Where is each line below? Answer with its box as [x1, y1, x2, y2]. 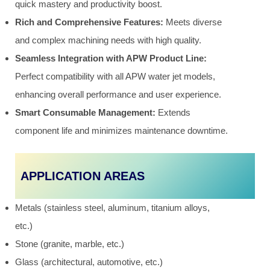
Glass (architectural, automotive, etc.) [15, 257, 163, 268]
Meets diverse [163, 16, 222, 27]
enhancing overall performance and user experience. [15, 89, 221, 99]
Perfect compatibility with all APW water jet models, [15, 71, 215, 81]
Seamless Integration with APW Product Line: [15, 52, 207, 63]
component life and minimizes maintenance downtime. [15, 125, 228, 136]
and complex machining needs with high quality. [15, 34, 201, 45]
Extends [155, 107, 190, 118]
